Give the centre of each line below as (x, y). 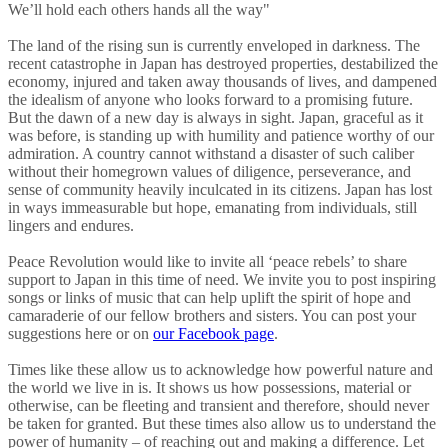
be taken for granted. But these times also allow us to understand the (222, 423)
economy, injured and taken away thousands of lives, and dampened (222, 81)
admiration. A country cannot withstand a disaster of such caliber (211, 153)
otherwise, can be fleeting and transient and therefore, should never (218, 405)
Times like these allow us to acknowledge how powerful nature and (220, 369)
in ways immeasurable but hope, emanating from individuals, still (212, 207)
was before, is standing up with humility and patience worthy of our (221, 135)
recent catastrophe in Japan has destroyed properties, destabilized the (223, 63)
